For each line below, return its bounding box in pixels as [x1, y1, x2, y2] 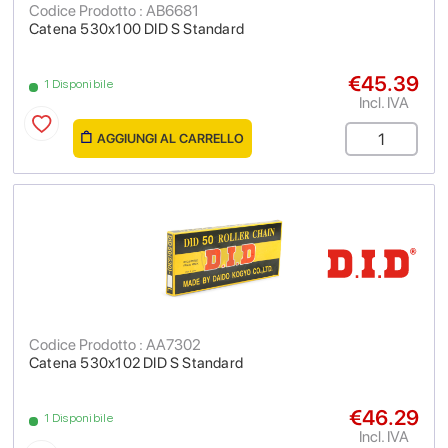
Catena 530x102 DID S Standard [29, 354, 244, 372]
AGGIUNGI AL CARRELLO [97, 131, 244, 146]
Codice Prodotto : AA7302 [29, 335, 201, 354]
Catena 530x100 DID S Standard [29, 20, 245, 38]
